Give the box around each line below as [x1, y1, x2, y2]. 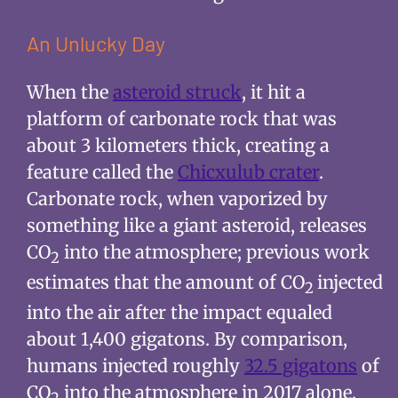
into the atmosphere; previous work [59, 241, 370, 264]
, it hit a [241, 81, 306, 104]
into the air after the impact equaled [26, 301, 332, 324]
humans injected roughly [26, 354, 244, 378]
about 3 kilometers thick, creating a [26, 134, 330, 157]
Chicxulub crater [177, 161, 319, 184]
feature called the [26, 161, 178, 184]
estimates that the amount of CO [26, 271, 305, 294]
